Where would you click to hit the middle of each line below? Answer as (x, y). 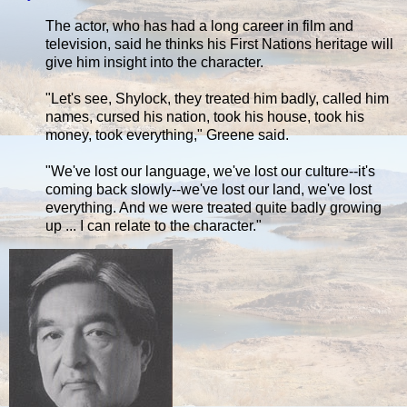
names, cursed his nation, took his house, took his (205, 116)
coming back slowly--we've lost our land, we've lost (208, 189)
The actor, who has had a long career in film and (199, 25)
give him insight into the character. (154, 62)
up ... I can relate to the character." (154, 225)
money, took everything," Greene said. (167, 134)
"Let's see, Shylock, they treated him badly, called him (217, 98)
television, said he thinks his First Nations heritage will (219, 44)
